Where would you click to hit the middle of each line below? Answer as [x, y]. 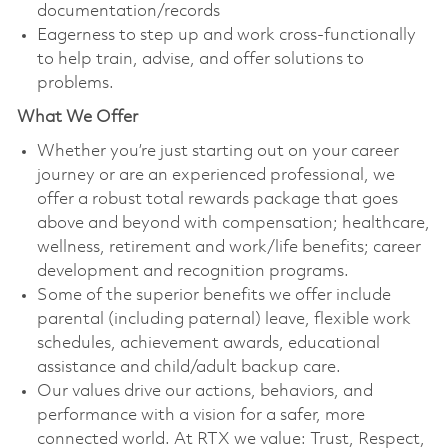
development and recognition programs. [192, 271]
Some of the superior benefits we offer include [213, 295]
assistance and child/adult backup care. [188, 367]
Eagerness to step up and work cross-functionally [226, 35]
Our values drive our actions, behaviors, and [204, 391]
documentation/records [128, 11]
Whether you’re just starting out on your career [217, 151]
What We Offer [77, 117]
